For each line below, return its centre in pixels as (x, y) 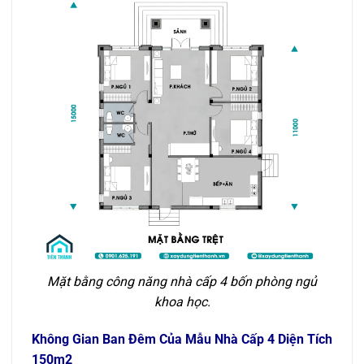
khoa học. (182, 302)
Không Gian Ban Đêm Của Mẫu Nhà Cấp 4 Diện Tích (182, 339)
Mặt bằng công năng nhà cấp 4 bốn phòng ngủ (182, 282)
